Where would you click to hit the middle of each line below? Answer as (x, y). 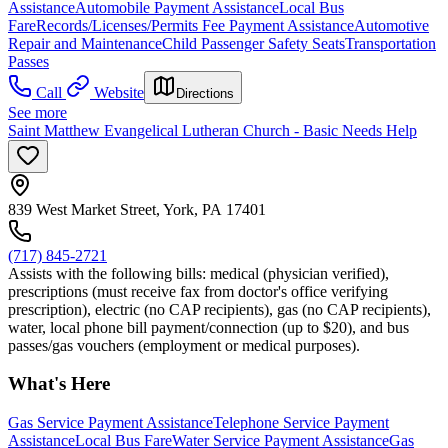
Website (119, 92)
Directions (205, 93)
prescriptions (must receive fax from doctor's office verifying (198, 291)
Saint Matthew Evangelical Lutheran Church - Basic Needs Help (212, 130)
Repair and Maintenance (85, 43)
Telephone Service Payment (301, 423)
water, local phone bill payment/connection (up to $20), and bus (208, 327)
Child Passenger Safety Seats (253, 43)
